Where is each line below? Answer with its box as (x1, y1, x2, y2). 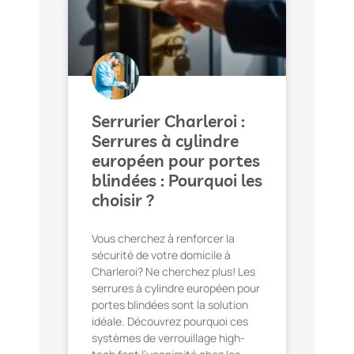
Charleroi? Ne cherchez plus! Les (92, 264, 255, 280)
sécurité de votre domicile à (92, 247, 231, 263)
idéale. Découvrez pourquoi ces (92, 314, 248, 330)
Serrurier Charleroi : (92, 111, 245, 132)
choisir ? (92, 190, 155, 211)
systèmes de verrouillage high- (92, 330, 245, 346)
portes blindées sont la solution (92, 297, 248, 313)
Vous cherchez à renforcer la (92, 231, 235, 247)
